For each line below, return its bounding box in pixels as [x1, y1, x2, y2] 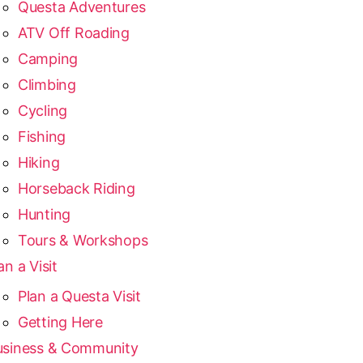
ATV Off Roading [17, 24, 130, 41]
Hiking [17, 154, 60, 171]
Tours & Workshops [17, 232, 148, 249]
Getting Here [17, 314, 103, 331]
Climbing [17, 76, 76, 93]
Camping [17, 50, 79, 67]
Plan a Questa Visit [17, 288, 141, 305]
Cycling [17, 102, 68, 119]
